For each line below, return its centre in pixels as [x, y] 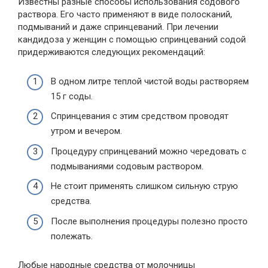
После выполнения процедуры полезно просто [149, 221]
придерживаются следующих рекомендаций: [112, 52]
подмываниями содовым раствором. [127, 166]
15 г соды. [72, 96]
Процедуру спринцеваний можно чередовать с [149, 151]
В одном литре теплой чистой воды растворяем [150, 81]
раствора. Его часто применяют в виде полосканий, [125, 15]
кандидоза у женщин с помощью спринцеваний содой [132, 40]
